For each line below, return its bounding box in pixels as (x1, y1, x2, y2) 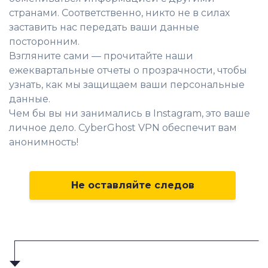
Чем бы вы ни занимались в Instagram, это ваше (9, 107, 250, 119)
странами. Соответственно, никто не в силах (9, 7, 230, 19)
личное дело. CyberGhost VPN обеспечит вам (9, 121, 237, 133)
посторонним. (9, 35, 80, 47)
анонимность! (9, 136, 78, 148)
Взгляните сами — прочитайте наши (9, 50, 193, 62)
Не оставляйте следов (71, 179, 194, 191)
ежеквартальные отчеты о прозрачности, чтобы (9, 64, 247, 76)
